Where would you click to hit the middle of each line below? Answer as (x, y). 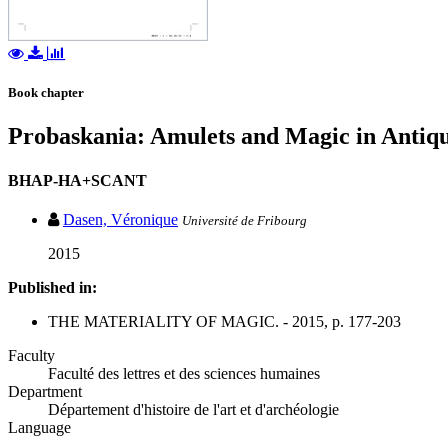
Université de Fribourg (244, 220)
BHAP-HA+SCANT (77, 180)
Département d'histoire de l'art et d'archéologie (193, 409)
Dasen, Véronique (120, 219)
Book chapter (46, 93)
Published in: (52, 287)
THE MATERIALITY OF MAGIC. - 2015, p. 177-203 (224, 321)
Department (45, 391)
